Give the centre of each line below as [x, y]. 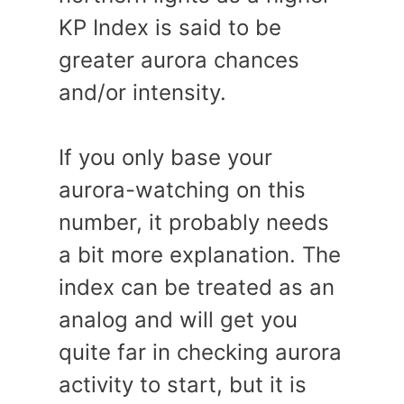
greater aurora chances [179, 60]
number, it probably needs [194, 222]
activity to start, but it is [183, 385]
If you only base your [165, 157]
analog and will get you [178, 320]
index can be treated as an [197, 287]
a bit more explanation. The [200, 255]
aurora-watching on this [182, 190]
